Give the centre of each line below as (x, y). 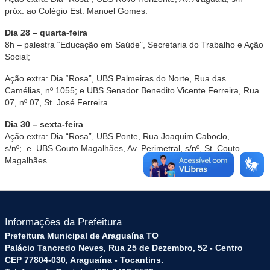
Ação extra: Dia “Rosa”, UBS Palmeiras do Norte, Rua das (115, 78)
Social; (17, 57)
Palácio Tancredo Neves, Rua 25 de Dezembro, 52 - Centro (124, 248)
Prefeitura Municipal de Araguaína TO (82, 236)
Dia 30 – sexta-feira (44, 124)
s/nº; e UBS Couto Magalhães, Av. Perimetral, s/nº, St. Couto (122, 148)
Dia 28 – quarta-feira (46, 33)
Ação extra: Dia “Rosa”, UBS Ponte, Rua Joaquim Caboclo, (117, 136)
